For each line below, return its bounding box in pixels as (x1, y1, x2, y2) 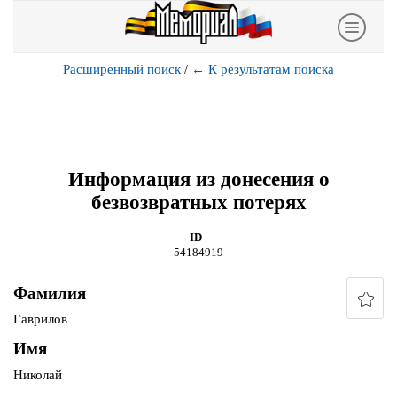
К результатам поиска (208, 62, 334, 76)
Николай (13, 368, 62, 383)
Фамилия (13, 284, 86, 303)
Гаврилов (13, 312, 67, 327)
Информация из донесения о (67, 167, 330, 191)
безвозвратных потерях (90, 191, 307, 214)
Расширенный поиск (63, 62, 181, 76)
